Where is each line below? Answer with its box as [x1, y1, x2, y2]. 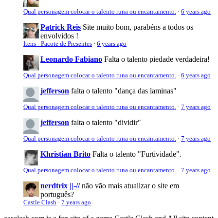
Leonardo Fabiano [40, 54, 102, 63]
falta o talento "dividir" [71, 118, 141, 127]
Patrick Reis [40, 22, 81, 31]
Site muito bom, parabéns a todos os [83, 22, 193, 31]
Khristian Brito [40, 149, 91, 158]
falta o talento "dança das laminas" [71, 86, 177, 95]
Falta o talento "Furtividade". [92, 149, 182, 158]
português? [40, 190, 74, 199]
